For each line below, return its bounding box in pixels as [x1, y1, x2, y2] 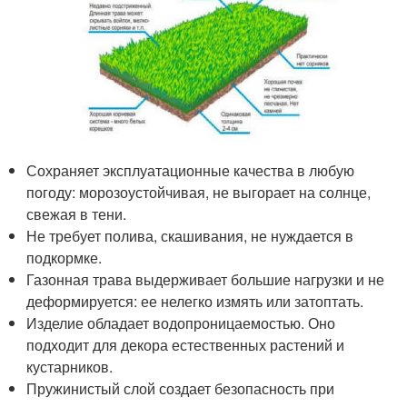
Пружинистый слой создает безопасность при [26, 377, 335, 399]
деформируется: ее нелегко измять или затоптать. [26, 290, 364, 312]
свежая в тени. [26, 203, 127, 224]
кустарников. [26, 355, 114, 377]
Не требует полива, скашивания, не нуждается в [26, 224, 354, 246]
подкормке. [26, 246, 103, 268]
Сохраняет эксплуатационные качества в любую [26, 159, 355, 181]
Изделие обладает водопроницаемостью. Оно [26, 312, 336, 333]
